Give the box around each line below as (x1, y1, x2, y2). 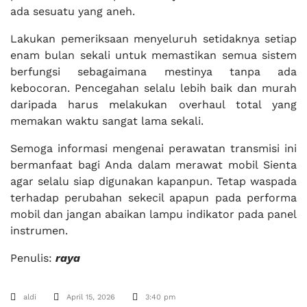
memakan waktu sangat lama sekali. (10, 114, 204, 127)
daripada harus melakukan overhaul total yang (10, 98, 297, 111)
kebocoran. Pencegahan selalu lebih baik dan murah (10, 82, 297, 95)
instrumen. (10, 224, 68, 237)
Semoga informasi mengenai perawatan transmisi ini (10, 142, 297, 155)
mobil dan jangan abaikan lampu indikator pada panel (10, 208, 297, 221)
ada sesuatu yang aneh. (10, 5, 135, 18)
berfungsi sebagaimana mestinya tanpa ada (10, 65, 297, 78)
